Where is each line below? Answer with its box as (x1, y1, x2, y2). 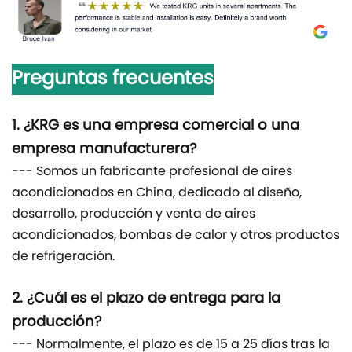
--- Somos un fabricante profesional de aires (12, 162, 292, 183)
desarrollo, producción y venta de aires (12, 204, 255, 225)
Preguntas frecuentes (12, 64, 214, 96)
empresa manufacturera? (12, 138, 196, 162)
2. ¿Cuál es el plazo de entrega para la (12, 288, 280, 311)
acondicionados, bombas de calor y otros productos (12, 225, 339, 247)
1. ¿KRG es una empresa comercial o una (12, 115, 299, 138)
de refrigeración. (12, 247, 115, 268)
